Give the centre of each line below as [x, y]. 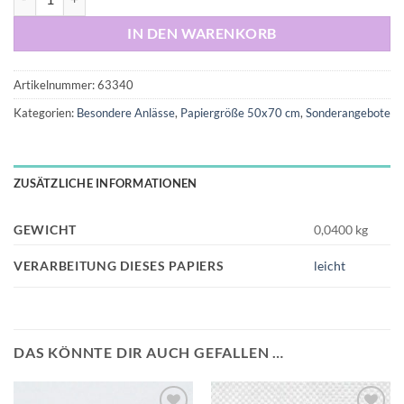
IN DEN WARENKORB [202, 34]
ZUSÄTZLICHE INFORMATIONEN [106, 183]
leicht [330, 266]
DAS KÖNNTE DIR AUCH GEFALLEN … [149, 352]
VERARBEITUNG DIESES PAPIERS [119, 265]
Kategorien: [45, 113]
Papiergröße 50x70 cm [240, 113]
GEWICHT [46, 229]
